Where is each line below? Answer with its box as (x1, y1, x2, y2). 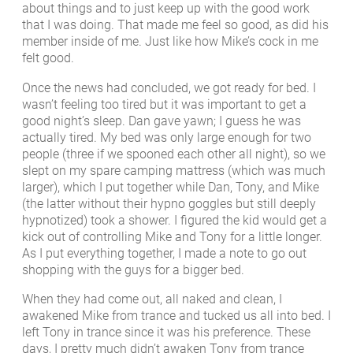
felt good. (22, 50, 74, 66)
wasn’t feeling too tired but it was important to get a (22, 96, 307, 112)
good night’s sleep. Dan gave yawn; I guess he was (22, 113, 301, 128)
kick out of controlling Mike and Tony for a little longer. (22, 229, 322, 244)
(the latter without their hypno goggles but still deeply (22, 195, 316, 211)
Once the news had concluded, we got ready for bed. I (22, 80, 316, 95)
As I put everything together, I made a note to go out (22, 245, 307, 261)
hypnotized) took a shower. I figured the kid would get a (22, 212, 327, 228)
